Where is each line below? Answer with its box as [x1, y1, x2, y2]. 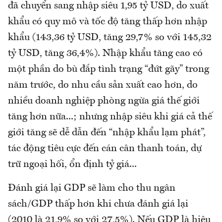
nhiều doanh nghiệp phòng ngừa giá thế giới [8, 96, 200, 107]
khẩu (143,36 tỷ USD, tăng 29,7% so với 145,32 [8, 33, 212, 43]
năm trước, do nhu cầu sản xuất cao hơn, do [8, 80, 198, 91]
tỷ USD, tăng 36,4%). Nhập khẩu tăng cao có [8, 49, 203, 59]
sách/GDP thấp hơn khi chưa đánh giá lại [8, 199, 188, 210]
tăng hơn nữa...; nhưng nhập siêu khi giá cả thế [8, 112, 212, 122]
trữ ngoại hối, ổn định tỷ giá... [8, 160, 137, 170]
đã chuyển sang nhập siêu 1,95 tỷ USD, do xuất [8, 1, 209, 11]
